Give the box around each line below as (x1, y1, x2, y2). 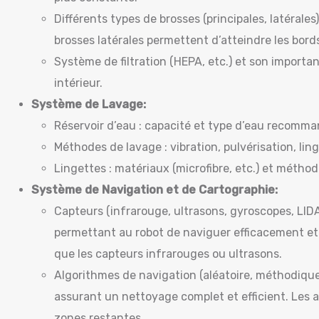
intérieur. (54, 76, 103, 90)
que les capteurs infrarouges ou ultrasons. (54, 247, 282, 261)
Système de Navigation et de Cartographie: (31, 183, 278, 197)
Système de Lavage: (31, 98, 146, 111)
